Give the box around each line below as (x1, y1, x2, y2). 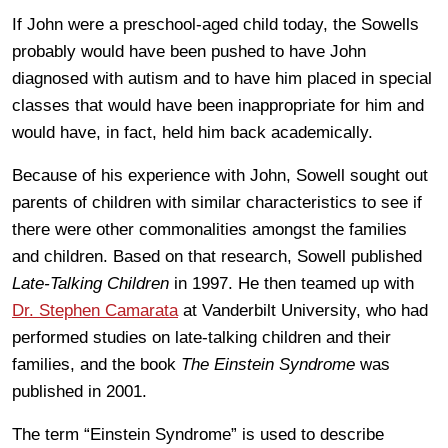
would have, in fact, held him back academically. (12, 123, 373, 143)
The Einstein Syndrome (181, 355, 355, 375)
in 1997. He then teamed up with (169, 274, 414, 294)
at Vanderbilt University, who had (178, 301, 428, 321)
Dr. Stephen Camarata (12, 301, 178, 321)
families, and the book (12, 355, 181, 375)
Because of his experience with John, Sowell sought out (12, 166, 428, 186)
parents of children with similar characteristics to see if (12, 193, 422, 213)
